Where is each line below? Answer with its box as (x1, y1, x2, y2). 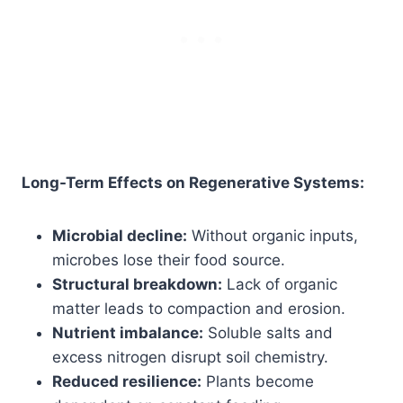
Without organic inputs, (187, 226, 358, 245)
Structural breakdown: (52, 274, 222, 293)
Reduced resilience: (52, 372, 201, 390)
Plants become (201, 372, 314, 390)
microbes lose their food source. (52, 250, 285, 269)
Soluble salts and (203, 323, 333, 342)
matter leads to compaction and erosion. (52, 299, 345, 318)
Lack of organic (222, 274, 337, 293)
